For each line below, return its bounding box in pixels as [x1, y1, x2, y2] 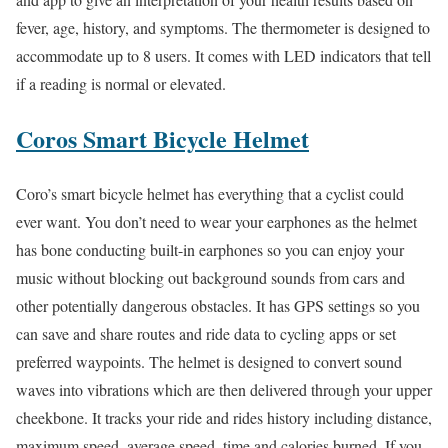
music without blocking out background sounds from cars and [16, 266, 405, 288]
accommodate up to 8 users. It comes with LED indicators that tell [16, 44, 431, 66]
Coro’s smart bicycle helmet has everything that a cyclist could [16, 182, 404, 204]
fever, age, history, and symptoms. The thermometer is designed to [16, 16, 430, 38]
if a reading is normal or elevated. [16, 72, 226, 94]
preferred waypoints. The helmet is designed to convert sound [16, 350, 402, 372]
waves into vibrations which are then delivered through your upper [16, 378, 432, 400]
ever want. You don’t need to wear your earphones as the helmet [16, 210, 417, 232]
